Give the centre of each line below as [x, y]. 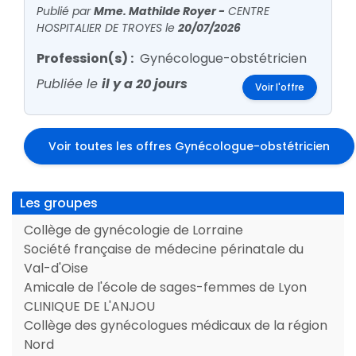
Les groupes [59, 203]
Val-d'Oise [56, 268]
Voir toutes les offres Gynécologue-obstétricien [189, 146]
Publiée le [69, 84]
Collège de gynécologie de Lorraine [133, 230]
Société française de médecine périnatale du [164, 249]
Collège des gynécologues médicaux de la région [176, 325]
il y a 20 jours [145, 84]
